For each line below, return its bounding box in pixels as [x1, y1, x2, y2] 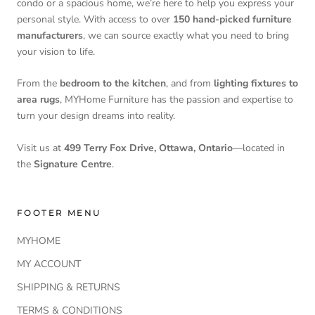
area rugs [17, 93, 60, 107]
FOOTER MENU [17, 207, 101, 218]
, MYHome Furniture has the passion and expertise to [60, 93, 293, 107]
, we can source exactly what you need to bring [83, 28, 289, 42]
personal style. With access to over [17, 12, 173, 26]
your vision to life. [17, 44, 95, 58]
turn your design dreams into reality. [17, 109, 175, 123]
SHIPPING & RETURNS [17, 280, 120, 294]
